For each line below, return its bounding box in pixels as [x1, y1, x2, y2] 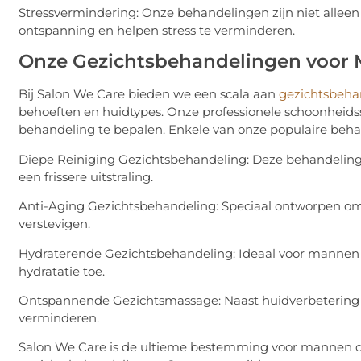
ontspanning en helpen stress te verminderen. [19, 22, 295, 38]
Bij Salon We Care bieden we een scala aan [19, 86, 279, 102]
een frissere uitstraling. [19, 168, 153, 185]
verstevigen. [19, 216, 90, 232]
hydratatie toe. [19, 263, 105, 279]
